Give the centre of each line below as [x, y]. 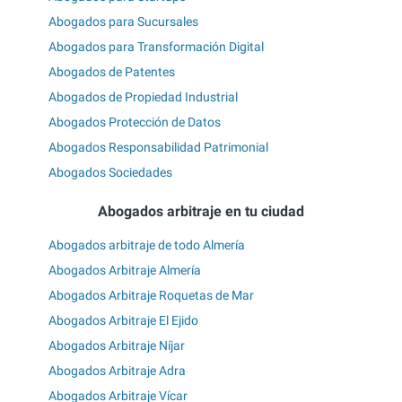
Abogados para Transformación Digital [156, 46]
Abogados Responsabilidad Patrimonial [158, 147]
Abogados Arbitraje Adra [117, 370]
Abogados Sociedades [110, 172]
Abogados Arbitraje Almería [125, 270]
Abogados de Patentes [112, 71]
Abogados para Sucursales [123, 21]
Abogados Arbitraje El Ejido [123, 320]
